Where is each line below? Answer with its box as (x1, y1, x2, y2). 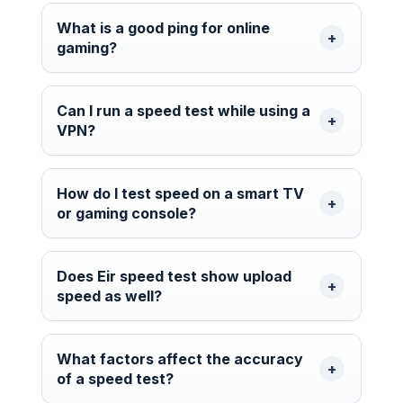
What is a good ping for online (57, 19, 270, 38)
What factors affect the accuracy (57, 350, 303, 369)
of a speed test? (57, 370, 174, 389)
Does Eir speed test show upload (57, 267, 291, 286)
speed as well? (57, 287, 162, 306)
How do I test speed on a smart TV (57, 184, 304, 203)
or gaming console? (57, 204, 196, 223)
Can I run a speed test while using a (57, 102, 310, 121)
